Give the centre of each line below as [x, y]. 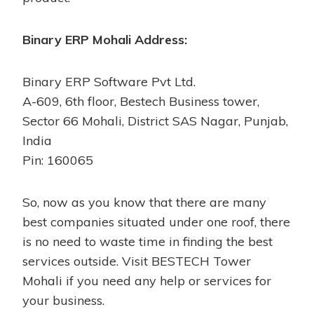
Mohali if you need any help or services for [147, 280]
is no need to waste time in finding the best [148, 241]
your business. [63, 300]
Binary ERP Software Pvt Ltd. [109, 81]
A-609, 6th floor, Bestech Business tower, [141, 101]
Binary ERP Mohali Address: [105, 39]
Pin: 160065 [58, 160]
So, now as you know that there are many [144, 202]
